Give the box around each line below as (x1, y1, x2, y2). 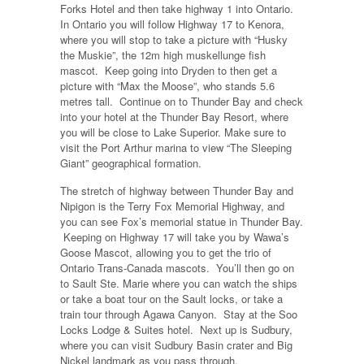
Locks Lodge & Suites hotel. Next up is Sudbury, (60, 322, 292, 338)
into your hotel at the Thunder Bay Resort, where (60, 109, 288, 125)
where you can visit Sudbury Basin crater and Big (60, 337, 292, 353)
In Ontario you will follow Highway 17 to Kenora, (60, 16, 284, 32)
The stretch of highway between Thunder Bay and (60, 183, 293, 199)
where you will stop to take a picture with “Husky (60, 32, 288, 48)
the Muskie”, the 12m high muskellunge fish (60, 47, 266, 63)
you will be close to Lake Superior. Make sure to (60, 124, 286, 141)
